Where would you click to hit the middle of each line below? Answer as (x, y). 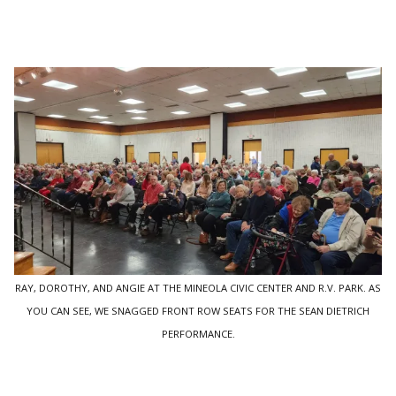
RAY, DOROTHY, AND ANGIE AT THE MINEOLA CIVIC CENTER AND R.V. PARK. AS (198, 287)
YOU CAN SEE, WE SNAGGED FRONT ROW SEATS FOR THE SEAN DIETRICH (198, 310)
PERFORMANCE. (198, 333)
